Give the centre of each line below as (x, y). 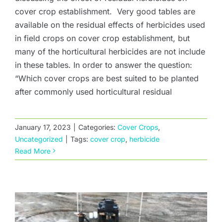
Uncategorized (39, 139)
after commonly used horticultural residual (93, 91)
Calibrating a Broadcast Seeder (111, 139)
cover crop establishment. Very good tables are (105, 11)
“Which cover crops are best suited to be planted (107, 78)
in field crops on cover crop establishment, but (102, 38)
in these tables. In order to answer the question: (104, 65)
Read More (33, 151)
